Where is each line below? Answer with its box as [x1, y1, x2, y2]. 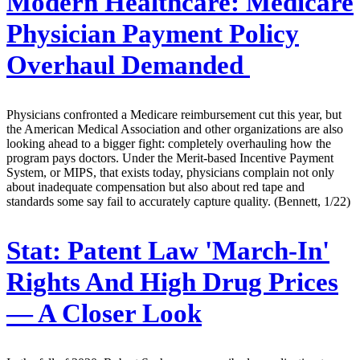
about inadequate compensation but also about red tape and [6, 180, 305, 194]
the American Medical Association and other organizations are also [6, 122, 343, 137]
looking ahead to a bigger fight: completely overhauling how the [6, 137, 331, 151]
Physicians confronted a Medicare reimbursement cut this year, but [6, 108, 342, 122]
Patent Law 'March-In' [61, 235, 329, 265]
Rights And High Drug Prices [6, 267, 338, 297]
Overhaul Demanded [6, 51, 250, 80]
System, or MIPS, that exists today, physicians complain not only [6, 166, 334, 180]
